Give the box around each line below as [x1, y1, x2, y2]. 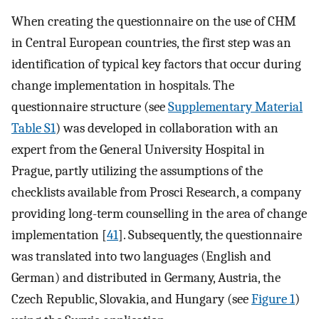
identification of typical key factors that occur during [11, 56, 301, 73]
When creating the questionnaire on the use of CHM [11, 14, 296, 30]
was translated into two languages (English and [11, 249, 271, 265]
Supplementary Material [168, 99, 303, 115]
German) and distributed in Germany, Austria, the [11, 270, 281, 286]
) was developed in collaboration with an [56, 120, 278, 137]
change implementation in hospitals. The [11, 78, 234, 94]
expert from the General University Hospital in [11, 142, 265, 158]
